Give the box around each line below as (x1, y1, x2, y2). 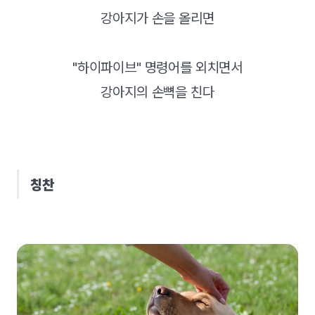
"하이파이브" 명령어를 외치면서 (72, 59, 243, 77)
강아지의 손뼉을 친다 (101, 84, 214, 101)
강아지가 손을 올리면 (101, 10, 214, 27)
